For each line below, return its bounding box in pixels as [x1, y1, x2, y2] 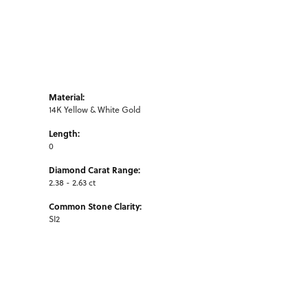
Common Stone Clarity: [49, 199, 142, 212]
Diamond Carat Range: [49, 163, 140, 176]
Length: [49, 126, 80, 140]
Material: [49, 90, 85, 103]
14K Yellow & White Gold [49, 103, 141, 115]
